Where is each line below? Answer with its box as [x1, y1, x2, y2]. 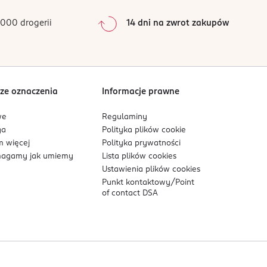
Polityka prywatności [102, 139, 181, 147]
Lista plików [102, 153, 149, 160]
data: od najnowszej [102, 63, 179, 72]
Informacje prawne [102, 88, 180, 96]
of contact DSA [102, 190, 159, 197]
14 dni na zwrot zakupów [126, 19, 229, 27]
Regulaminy [102, 113, 148, 121]
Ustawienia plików [102, 166, 173, 173]
